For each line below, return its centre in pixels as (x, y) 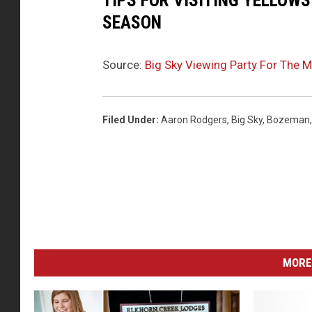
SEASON (132, 23)
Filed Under (129, 120)
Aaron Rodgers (194, 120)
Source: (124, 65)
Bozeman (288, 120)
